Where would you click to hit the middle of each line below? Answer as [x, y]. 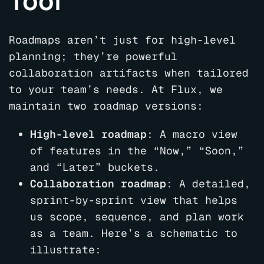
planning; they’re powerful [93, 56]
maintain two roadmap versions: [106, 106]
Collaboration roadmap [98, 184]
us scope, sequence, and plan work [137, 217]
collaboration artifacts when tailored [129, 73]
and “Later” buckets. [95, 167]
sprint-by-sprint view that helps [134, 200]
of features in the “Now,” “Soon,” [137, 151]
